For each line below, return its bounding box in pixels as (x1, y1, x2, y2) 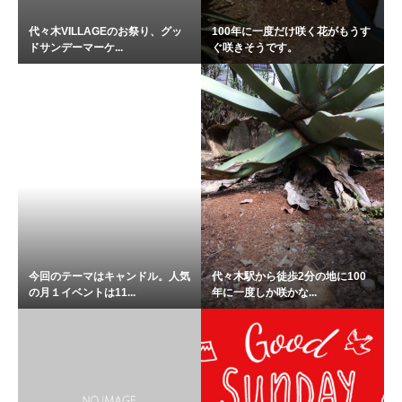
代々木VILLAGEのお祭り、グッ (29, 24, 182, 38)
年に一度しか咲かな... (212, 285, 317, 299)
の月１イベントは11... (29, 285, 135, 299)
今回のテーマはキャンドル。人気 (29, 269, 190, 283)
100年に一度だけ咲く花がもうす (212, 24, 371, 38)
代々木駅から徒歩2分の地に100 (212, 269, 366, 283)
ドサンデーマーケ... (29, 40, 123, 54)
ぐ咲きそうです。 (212, 40, 298, 54)
